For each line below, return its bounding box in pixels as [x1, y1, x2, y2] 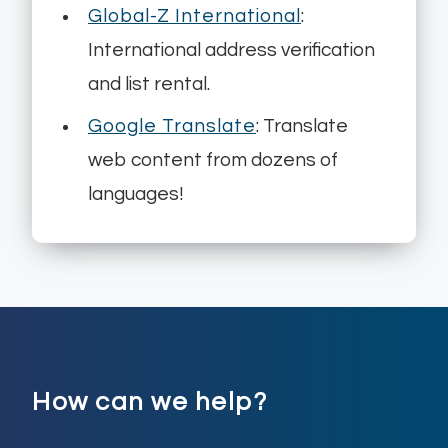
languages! [88, 184, 184, 205]
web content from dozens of [88, 150, 338, 171]
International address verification [88, 40, 375, 61]
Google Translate [88, 116, 256, 137]
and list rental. [88, 74, 210, 95]
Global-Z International [88, 6, 301, 27]
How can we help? [32, 389, 267, 416]
